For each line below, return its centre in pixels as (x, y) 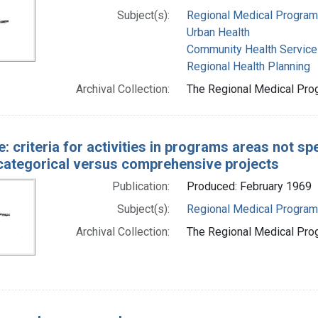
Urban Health (218, 32)
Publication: (141, 186)
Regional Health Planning (248, 66)
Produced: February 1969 (249, 186)
